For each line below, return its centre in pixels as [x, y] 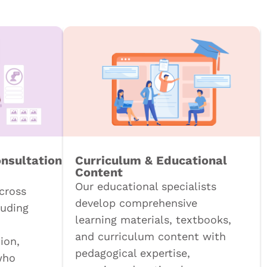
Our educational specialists [146, 186]
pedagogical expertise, [133, 253]
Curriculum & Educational [151, 160]
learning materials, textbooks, [153, 219]
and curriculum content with [150, 236]
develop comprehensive [136, 203]
